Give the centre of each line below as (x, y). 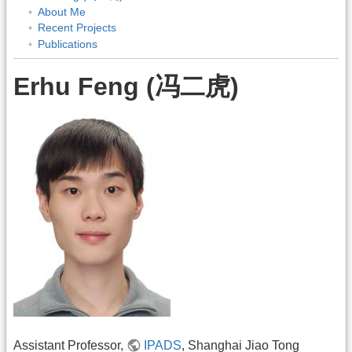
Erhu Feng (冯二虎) (126, 86)
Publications (67, 44)
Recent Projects (77, 28)
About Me (61, 11)
